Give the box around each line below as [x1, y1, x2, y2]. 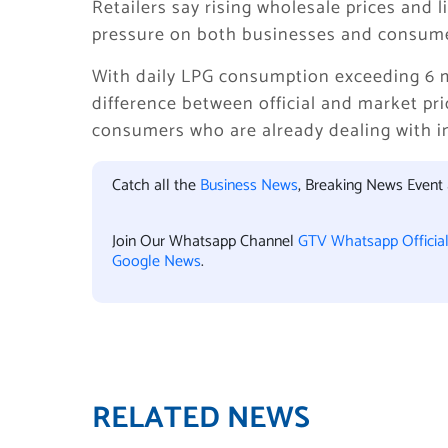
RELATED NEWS [92, 394, 310, 443]
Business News [200, 172, 298, 199]
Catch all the [112, 172, 200, 199]
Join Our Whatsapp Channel [112, 228, 298, 255]
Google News [112, 248, 201, 275]
